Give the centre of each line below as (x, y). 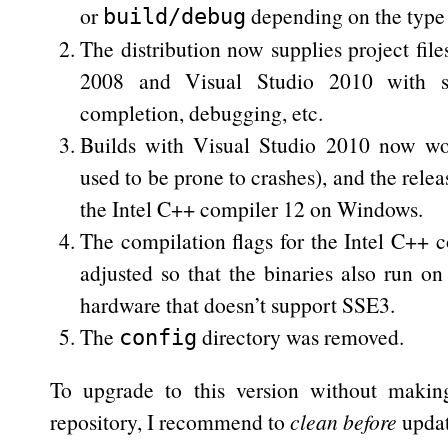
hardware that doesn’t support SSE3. (237, 304)
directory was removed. (300, 336)
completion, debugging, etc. (201, 112)
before (370, 421)
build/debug (174, 16)
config (158, 337)
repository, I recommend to (170, 421)
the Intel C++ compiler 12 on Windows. (251, 208)
